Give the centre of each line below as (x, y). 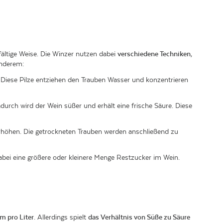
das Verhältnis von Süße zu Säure (139, 217)
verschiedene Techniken (154, 54)
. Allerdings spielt (61, 217)
